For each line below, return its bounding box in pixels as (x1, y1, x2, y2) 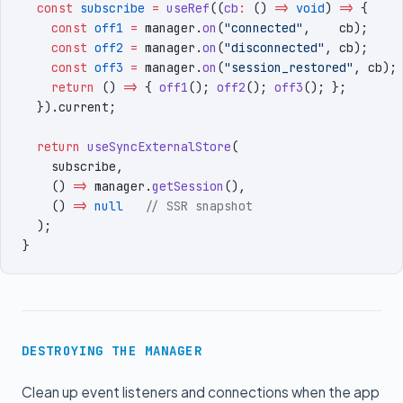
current (58, 99, 109, 115)
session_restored (231, 59, 346, 76)
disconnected (231, 40, 318, 56)
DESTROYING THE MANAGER (22, 343, 202, 359)
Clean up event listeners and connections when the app (22, 383, 380, 400)
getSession (152, 178, 224, 194)
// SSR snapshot (123, 198, 253, 214)
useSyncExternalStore (80, 139, 231, 155)
